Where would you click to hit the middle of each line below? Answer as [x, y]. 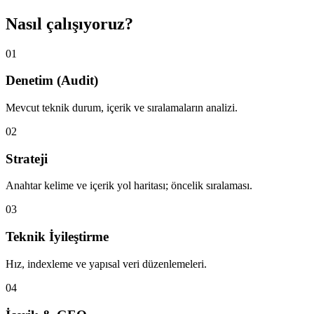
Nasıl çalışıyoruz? [69, 23]
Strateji [27, 158]
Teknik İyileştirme [57, 237]
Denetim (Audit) [52, 81]
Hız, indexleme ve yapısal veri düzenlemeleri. [106, 264]
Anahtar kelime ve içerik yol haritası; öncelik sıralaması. [129, 186]
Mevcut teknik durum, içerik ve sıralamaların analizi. [122, 107]
